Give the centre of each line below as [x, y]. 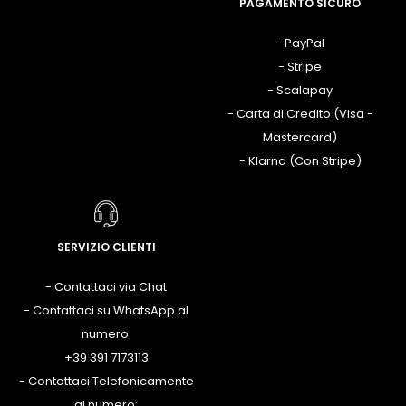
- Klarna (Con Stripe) [300, 161]
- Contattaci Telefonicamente [106, 382]
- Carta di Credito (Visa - [300, 114]
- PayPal [300, 43]
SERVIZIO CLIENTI [106, 247]
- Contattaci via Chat [106, 287]
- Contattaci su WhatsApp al [106, 311]
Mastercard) [300, 138]
